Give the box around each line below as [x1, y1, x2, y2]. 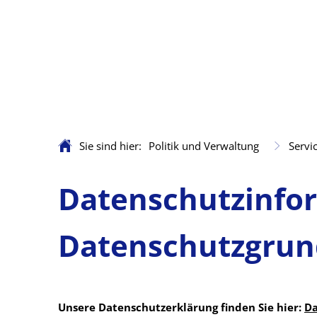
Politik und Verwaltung [149, 139, 259, 153]
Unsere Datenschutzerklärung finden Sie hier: [58, 300, 304, 314]
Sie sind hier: [79, 139, 142, 153]
